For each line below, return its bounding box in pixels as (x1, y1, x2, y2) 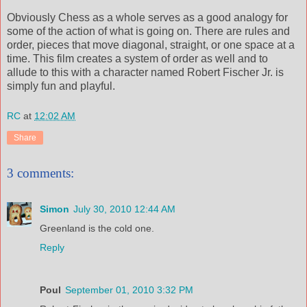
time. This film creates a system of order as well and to (7, 52, 268, 64)
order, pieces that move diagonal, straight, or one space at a (7, 38, 295, 51)
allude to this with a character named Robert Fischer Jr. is (7, 66, 284, 78)
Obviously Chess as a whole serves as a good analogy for (7, 11, 288, 23)
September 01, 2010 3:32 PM (65, 284, 193, 295)
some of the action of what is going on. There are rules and (7, 25, 290, 37)
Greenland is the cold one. (40, 222, 154, 234)
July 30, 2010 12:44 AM (73, 203, 175, 214)
